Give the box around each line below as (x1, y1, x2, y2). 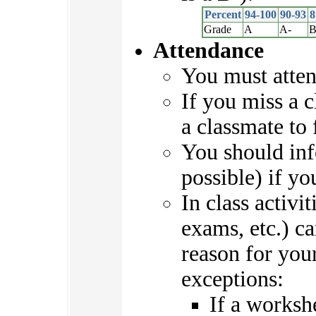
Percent (205, 8, 241, 21)
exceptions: (181, 267, 284, 292)
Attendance (153, 38, 264, 63)
